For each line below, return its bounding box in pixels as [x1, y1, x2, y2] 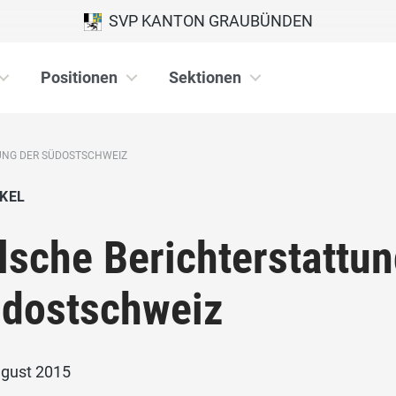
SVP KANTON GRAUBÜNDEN [101, 11, 313, 30]
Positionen [41, 68, 118, 87]
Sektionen [169, 68, 241, 87]
